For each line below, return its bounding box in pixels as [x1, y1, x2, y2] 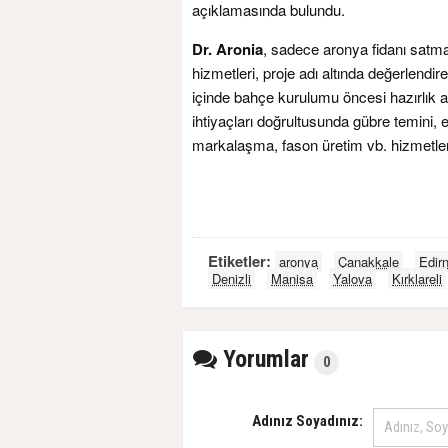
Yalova [333, 269, 372, 289]
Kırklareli [392, 269, 442, 289]
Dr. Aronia [192, 38, 263, 61]
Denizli [212, 269, 251, 289]
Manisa [271, 269, 313, 289]
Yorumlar [217, 345, 309, 374]
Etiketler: [208, 250, 275, 273]
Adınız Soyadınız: [252, 412, 363, 431]
